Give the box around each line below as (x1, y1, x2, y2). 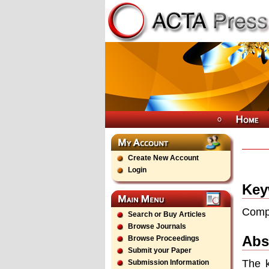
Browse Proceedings (128, 234, 199, 243)
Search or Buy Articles (128, 210, 206, 219)
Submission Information (128, 258, 209, 267)
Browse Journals (128, 222, 186, 231)
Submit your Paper (128, 246, 192, 255)
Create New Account (128, 154, 199, 162)
